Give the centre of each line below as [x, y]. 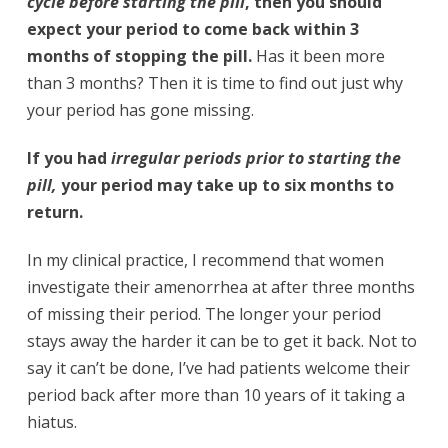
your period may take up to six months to [225, 184]
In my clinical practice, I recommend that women [205, 259]
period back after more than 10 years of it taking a [215, 394]
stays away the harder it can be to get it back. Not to [221, 340]
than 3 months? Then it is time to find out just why [214, 82]
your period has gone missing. [140, 109]
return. [54, 211]
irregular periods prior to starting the [255, 157]
